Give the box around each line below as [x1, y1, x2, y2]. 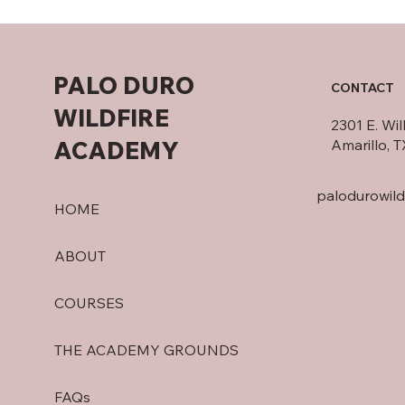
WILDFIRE [53, 102, 169, 133]
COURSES [54, 293, 124, 312]
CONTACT [331, 79, 394, 96]
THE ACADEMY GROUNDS [54, 340, 239, 359]
